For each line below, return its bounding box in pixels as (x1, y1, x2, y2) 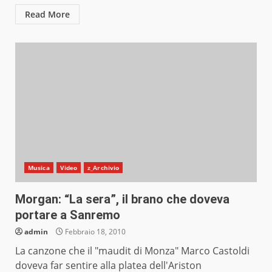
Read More (25, 8, 70, 21)
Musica (28, 163, 50, 172)
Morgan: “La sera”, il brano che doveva (15, 192, 229, 207)
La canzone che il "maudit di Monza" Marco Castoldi (15, 244, 250, 258)
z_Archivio (87, 163, 120, 172)
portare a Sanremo (15, 208, 120, 223)
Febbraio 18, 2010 (63, 226, 126, 237)
